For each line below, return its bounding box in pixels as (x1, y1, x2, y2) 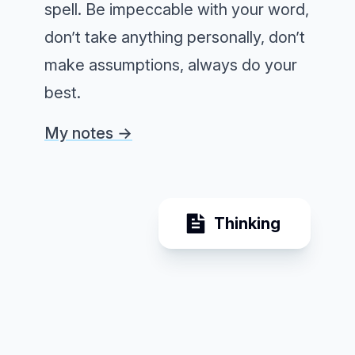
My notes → (44, 124, 132, 143)
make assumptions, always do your (44, 55, 297, 75)
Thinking (214, 214, 281, 234)
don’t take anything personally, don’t (44, 28, 305, 48)
